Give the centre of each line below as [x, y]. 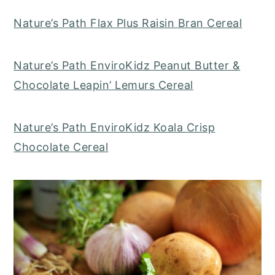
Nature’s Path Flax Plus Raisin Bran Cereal [128, 23]
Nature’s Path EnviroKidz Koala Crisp [114, 128]
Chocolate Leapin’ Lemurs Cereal [103, 85]
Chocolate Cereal [61, 147]
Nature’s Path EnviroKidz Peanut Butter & [127, 66]
